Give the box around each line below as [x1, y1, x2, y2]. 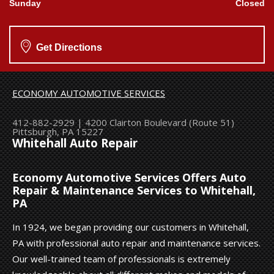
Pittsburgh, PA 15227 [12, 125, 103, 138]
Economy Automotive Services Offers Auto [12, 169, 246, 185]
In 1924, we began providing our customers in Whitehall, [12, 220, 249, 233]
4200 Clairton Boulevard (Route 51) [85, 116, 234, 128]
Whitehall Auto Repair [12, 135, 138, 150]
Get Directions [34, 42, 102, 53]
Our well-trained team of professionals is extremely [12, 252, 231, 265]
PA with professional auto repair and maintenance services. [12, 236, 261, 249]
